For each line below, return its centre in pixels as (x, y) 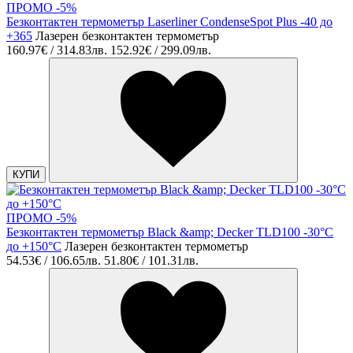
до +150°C (34, 247)
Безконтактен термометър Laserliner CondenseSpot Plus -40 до (169, 22)
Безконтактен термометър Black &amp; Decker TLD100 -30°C (170, 232)
